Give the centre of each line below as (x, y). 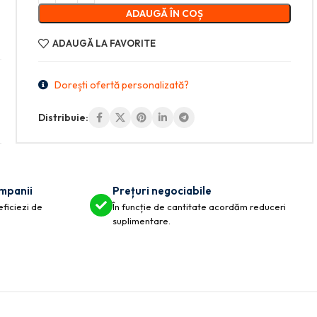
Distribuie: (64, 118)
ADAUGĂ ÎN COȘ (165, 13)
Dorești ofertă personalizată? (121, 85)
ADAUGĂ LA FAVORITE (104, 44)
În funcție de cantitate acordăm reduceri (199, 207)
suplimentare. (142, 221)
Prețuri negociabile (162, 191)
